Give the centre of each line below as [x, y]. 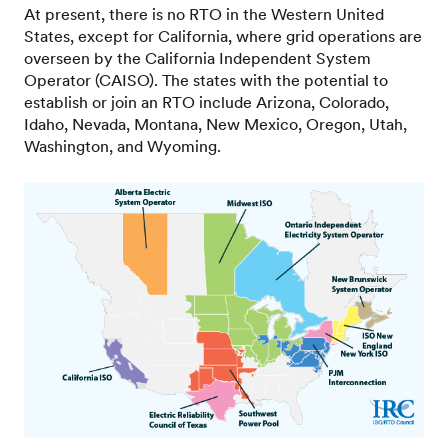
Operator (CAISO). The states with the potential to [206, 80]
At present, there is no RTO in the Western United [204, 14]
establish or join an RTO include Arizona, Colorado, [206, 102]
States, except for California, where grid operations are [223, 36]
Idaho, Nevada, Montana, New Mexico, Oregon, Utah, [215, 124]
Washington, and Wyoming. [122, 146]
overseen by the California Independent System [197, 58]
